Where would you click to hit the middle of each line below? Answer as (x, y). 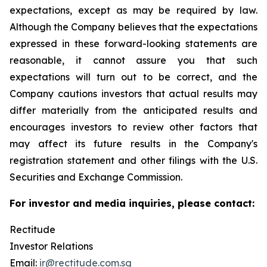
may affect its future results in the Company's (133, 144)
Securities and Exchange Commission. (96, 177)
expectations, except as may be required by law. (133, 10)
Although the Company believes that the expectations (133, 27)
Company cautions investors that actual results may (133, 94)
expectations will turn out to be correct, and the (133, 77)
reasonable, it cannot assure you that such (133, 60)
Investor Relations (51, 246)
